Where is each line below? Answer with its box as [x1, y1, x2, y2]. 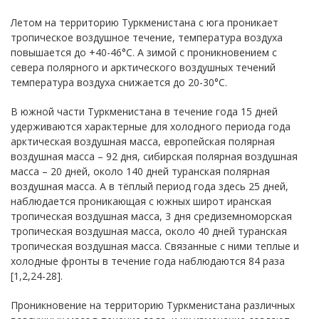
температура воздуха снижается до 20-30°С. [11, 75, 227, 89]
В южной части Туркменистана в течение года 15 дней [11, 104, 278, 118]
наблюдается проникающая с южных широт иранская [11, 194, 271, 208]
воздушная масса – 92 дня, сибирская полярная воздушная [11, 149, 298, 163]
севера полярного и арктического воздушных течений [11, 60, 276, 74]
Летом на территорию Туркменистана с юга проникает [11, 15, 278, 29]
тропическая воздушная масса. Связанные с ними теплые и [11, 239, 299, 253]
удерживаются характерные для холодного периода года [11, 119, 291, 133]
